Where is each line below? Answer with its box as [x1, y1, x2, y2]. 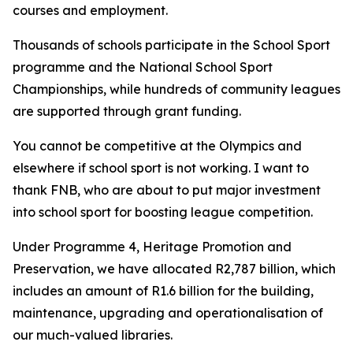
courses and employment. [13, 2, 168, 18]
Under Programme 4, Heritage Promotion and [13, 239, 292, 255]
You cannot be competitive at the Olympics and [13, 138, 302, 154]
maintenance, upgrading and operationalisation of [13, 305, 323, 321]
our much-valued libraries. [13, 327, 173, 343]
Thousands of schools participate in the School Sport [13, 37, 330, 53]
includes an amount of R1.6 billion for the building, [13, 283, 314, 299]
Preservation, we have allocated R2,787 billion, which [13, 261, 336, 277]
